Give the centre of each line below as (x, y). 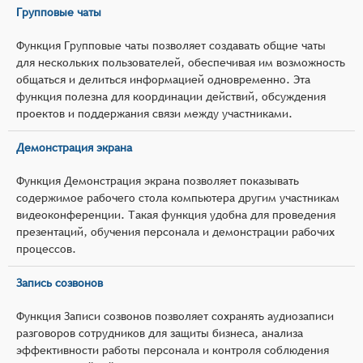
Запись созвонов (60, 282)
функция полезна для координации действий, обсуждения (171, 96)
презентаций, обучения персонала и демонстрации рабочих (175, 231)
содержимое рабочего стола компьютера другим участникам (178, 197)
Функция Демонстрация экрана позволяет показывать (158, 180)
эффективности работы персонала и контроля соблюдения (173, 350)
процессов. (46, 248)
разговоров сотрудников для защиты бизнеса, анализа (160, 333)
